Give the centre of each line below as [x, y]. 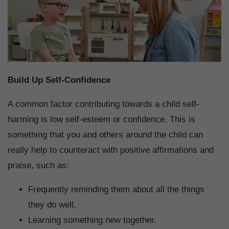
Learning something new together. [92, 220]
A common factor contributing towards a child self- [104, 104]
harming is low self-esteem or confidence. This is [101, 119]
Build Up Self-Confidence [60, 80]
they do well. [52, 204]
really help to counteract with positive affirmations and [111, 150]
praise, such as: [38, 165]
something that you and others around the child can [105, 134]
